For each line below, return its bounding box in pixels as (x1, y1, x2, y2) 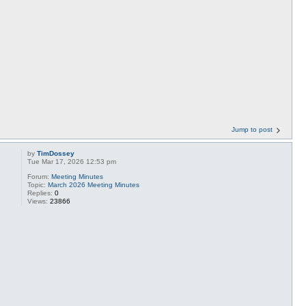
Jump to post (232, 125, 273, 133)
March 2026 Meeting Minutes (48, 180, 140, 189)
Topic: (27, 180, 48, 189)
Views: (27, 197, 51, 205)
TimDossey (37, 149, 75, 157)
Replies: (27, 189, 55, 197)
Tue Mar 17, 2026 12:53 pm (27, 157, 117, 165)
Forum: (27, 172, 52, 180)
